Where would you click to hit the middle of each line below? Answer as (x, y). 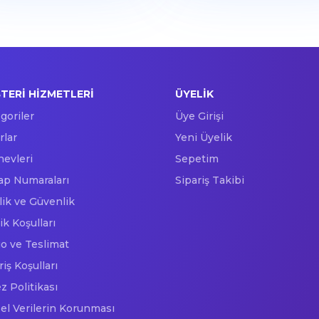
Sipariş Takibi (209, 181)
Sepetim (197, 159)
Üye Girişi (199, 116)
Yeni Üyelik (203, 138)
